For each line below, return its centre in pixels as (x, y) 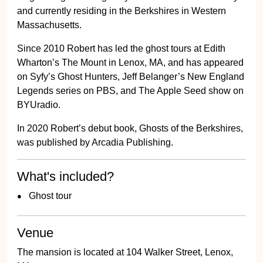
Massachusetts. (49, 25)
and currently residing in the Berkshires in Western (122, 11)
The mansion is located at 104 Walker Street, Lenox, (125, 252)
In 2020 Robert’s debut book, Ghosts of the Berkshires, (130, 128)
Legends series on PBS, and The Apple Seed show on (130, 91)
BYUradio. (39, 105)
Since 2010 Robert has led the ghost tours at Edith (121, 48)
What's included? (65, 176)
